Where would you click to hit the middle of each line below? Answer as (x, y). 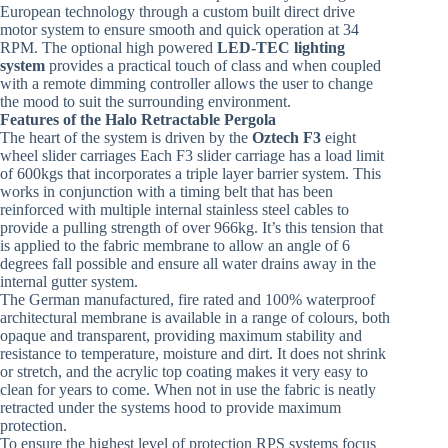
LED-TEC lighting (281, 48)
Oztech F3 (286, 138)
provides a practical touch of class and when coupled (213, 66)
